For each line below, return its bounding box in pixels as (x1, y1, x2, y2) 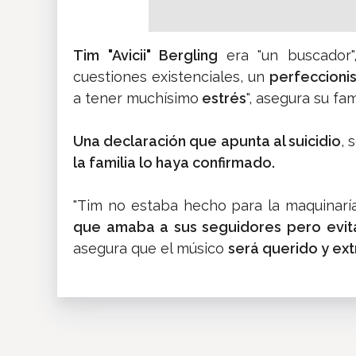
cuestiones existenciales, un (73, 68, 269, 86)
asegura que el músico (73, 240, 228, 257)
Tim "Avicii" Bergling (73, 47, 226, 64)
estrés (199, 90, 246, 107)
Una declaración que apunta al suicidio (73, 133, 341, 150)
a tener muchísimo (73, 90, 199, 107)
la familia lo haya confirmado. (73, 154, 275, 172)
